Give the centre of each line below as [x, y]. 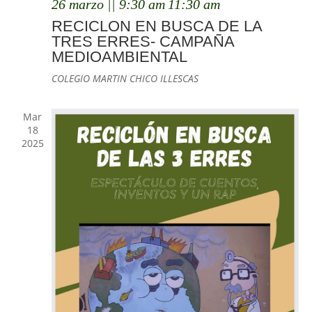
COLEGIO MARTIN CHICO [106, 78]
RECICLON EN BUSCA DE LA [156, 26]
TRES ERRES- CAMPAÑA [142, 41]
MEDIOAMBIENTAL [119, 56]
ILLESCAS [179, 78]
